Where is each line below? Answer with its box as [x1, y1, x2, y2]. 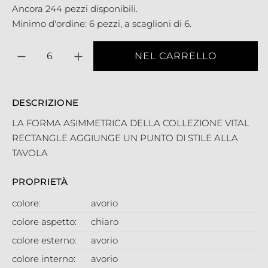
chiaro [91, 215, 119, 227]
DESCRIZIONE [12, 96, 79, 108]
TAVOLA [12, 147, 48, 159]
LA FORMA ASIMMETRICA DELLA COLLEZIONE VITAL [12, 117, 249, 129]
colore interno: [12, 252, 75, 264]
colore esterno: [12, 234, 77, 246]
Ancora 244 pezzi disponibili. [12, 2, 138, 14]
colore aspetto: [12, 215, 77, 227]
